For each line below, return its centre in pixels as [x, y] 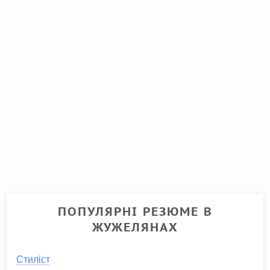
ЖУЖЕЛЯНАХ [135, 227]
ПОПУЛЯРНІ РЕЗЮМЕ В [135, 211]
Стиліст [33, 259]
